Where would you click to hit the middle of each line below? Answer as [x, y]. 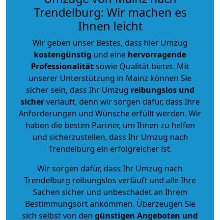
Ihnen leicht [110, 26]
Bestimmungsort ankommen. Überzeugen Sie [110, 204]
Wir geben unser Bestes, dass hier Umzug [110, 42]
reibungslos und [162, 90]
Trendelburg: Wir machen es [110, 12]
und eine [110, 54]
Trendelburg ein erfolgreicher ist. [110, 149]
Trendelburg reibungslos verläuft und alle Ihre [110, 180]
